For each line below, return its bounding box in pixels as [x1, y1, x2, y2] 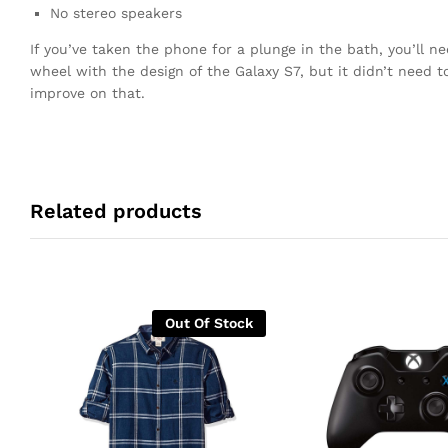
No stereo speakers [50, 4, 182, 21]
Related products [30, 198, 202, 223]
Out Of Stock [164, 314, 253, 331]
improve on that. [30, 84, 145, 101]
